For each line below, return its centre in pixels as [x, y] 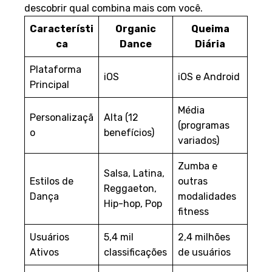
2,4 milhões [204, 237]
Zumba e [198, 166]
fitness [193, 211]
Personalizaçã [62, 117]
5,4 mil [119, 237]
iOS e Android [209, 76]
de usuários [204, 252]
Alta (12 [121, 117]
